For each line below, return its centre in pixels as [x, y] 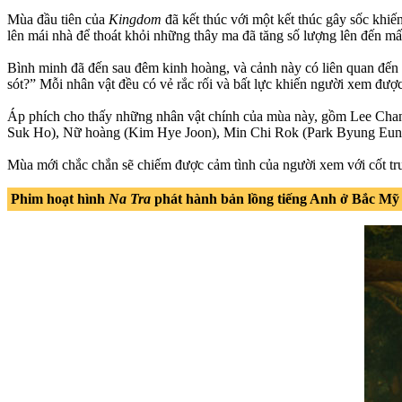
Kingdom [135, 19]
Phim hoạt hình [60, 198]
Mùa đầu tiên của [58, 19]
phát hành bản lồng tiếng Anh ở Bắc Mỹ [275, 198]
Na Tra [130, 198]
